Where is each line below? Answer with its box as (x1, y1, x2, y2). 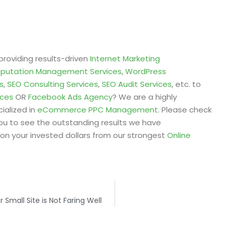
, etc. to (172, 79, 201, 89)
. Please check (158, 104, 212, 115)
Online (167, 130, 191, 141)
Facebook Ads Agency (28, 91, 112, 102)
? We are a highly (112, 91, 177, 102)
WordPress (125, 66, 166, 77)
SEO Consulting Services (7, 79, 98, 89)
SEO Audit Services (102, 79, 172, 89)
